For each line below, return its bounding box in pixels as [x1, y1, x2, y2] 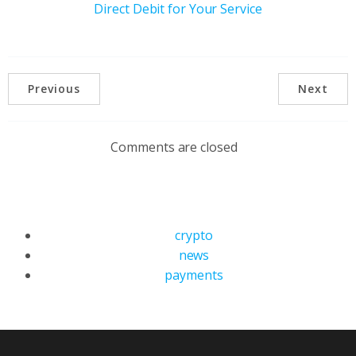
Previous [28, 80, 80, 96]
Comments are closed [110, 137, 238, 156]
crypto [175, 226, 213, 244]
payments [164, 265, 223, 284]
